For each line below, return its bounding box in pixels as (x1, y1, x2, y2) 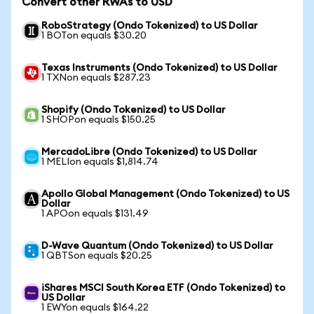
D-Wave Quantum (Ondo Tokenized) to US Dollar (41, 241, 273, 251)
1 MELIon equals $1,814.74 (41, 157, 158, 167)
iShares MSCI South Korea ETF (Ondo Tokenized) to (41, 283, 285, 293)
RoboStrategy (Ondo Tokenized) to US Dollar (41, 21, 258, 31)
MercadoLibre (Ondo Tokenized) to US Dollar (41, 147, 257, 157)
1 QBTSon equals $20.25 (41, 251, 152, 261)
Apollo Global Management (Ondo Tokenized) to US (41, 189, 289, 199)
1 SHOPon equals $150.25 (41, 115, 156, 125)
